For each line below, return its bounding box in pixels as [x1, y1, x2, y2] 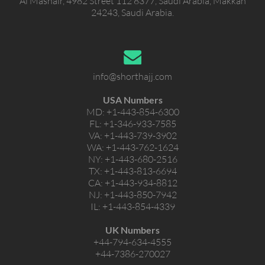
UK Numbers [105, 224, 160, 236]
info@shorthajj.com [93, 70, 172, 83]
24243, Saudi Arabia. [91, 6, 174, 18]
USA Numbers [102, 94, 163, 106]
